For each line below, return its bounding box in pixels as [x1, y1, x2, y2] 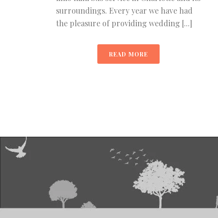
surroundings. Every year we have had [56, 5, 193, 16]
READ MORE [109, 50, 148, 58]
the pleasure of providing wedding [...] [56, 18, 192, 28]
